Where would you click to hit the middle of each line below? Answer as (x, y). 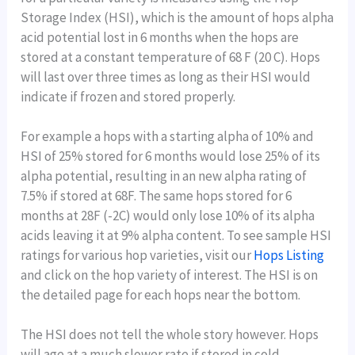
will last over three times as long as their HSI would (166, 76)
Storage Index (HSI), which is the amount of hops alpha (177, 17)
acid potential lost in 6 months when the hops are (160, 37)
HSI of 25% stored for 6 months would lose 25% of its (171, 156)
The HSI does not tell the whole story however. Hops (170, 335)
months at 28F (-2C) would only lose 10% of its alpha (168, 215)
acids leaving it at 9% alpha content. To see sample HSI (176, 235)
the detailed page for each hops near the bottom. (161, 294)
